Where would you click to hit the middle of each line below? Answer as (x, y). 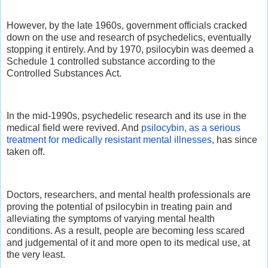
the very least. (36, 254)
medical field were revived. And (74, 128)
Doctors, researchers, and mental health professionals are (129, 194)
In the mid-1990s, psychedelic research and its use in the (127, 116)
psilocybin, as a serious (191, 128)
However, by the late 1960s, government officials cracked (127, 25)
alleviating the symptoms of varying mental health (111, 218)
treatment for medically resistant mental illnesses (109, 140)
